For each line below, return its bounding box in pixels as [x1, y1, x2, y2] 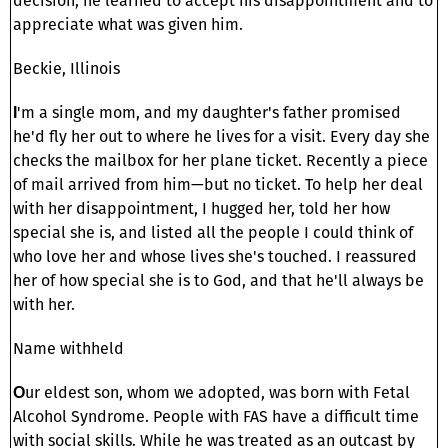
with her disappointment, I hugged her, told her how [13, 196, 390, 220]
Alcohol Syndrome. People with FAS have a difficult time [13, 404, 419, 428]
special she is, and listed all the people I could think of [13, 220, 413, 244]
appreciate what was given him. [13, 12, 243, 36]
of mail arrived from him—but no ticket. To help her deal [13, 172, 423, 196]
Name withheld [13, 336, 124, 360]
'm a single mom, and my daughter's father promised [17, 100, 401, 124]
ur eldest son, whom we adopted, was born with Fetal [25, 380, 410, 404]
